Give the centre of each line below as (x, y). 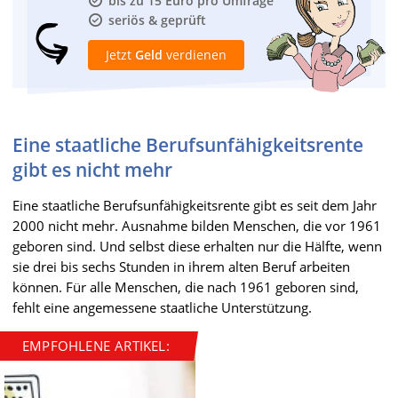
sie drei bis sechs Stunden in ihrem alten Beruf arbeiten (181, 266)
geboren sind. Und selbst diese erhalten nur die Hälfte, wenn (197, 246)
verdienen (195, 54)
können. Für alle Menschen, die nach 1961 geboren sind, (186, 287)
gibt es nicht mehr (92, 169)
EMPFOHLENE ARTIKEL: (96, 345)
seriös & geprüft (157, 20)
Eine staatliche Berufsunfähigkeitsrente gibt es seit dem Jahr (195, 205)
